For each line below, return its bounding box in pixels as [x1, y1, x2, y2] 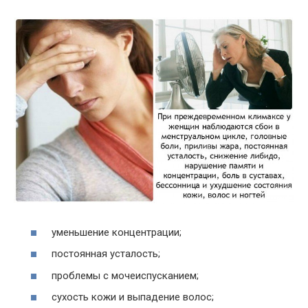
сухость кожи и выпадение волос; [52, 291, 214, 304]
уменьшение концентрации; [52, 225, 181, 239]
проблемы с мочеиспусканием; [52, 269, 199, 282]
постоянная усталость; [52, 247, 160, 261]
